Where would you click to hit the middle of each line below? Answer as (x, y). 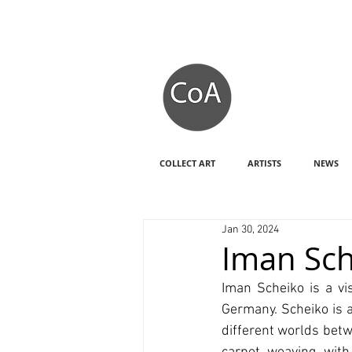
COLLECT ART (187, 163)
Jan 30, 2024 (250, 229)
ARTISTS (264, 163)
